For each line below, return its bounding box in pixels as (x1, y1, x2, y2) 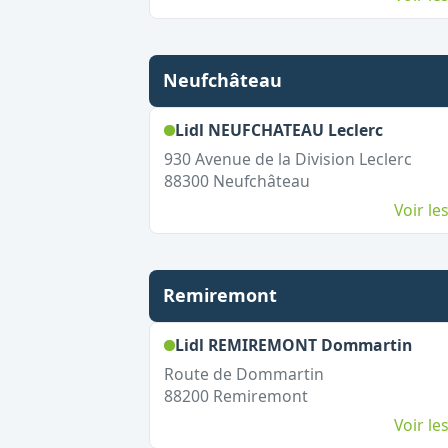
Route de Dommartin (163, 363, 324, 385)
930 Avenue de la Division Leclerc (163, 148, 412, 170)
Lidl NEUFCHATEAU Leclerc (174, 119, 383, 141)
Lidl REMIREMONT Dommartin (174, 334, 412, 356)
